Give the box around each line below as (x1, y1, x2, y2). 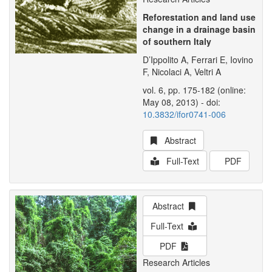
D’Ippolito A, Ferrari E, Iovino (143, 53, 253, 66)
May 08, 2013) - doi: (143, 96, 220, 108)
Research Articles (143, 256, 210, 268)
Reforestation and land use (143, 11, 256, 23)
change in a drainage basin (143, 23, 256, 35)
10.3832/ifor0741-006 (143, 108, 226, 120)
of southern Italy (143, 35, 211, 47)
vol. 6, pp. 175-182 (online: (143, 84, 246, 96)
